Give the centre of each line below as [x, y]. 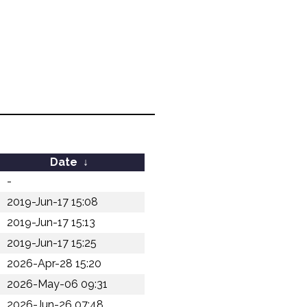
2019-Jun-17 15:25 [52, 243]
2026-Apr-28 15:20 [54, 263]
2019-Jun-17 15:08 [52, 202]
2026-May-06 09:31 [57, 284]
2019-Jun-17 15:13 [51, 222]
